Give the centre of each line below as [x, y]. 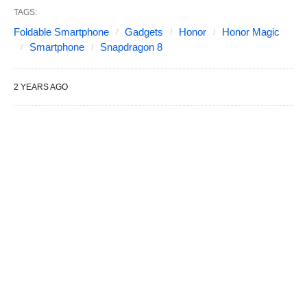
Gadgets [144, 32]
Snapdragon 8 [131, 47]
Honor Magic [251, 32]
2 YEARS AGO [41, 87]
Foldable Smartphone [61, 32]
